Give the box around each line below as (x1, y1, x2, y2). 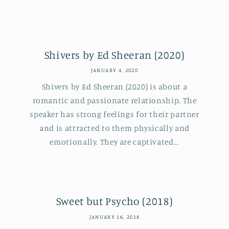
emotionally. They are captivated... (50, 136, 179, 147)
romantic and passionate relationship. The (32, 95, 197, 105)
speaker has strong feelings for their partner (30, 109, 199, 119)
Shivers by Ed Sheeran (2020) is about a (41, 81, 188, 91)
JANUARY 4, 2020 (90, 67, 139, 74)
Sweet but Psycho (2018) (56, 194, 173, 208)
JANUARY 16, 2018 (89, 213, 140, 220)
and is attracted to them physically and (39, 123, 190, 133)
